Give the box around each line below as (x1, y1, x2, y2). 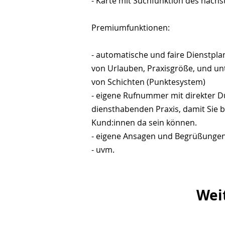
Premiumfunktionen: (91, 22, 172, 34)
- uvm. (91, 144, 115, 156)
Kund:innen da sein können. (91, 117, 199, 129)
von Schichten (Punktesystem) (91, 76, 205, 88)
